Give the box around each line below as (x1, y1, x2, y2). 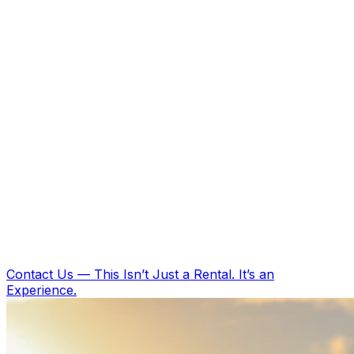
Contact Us (6, 266, 73, 282)
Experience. (6, 282, 77, 298)
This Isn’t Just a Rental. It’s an (94, 266, 274, 282)
